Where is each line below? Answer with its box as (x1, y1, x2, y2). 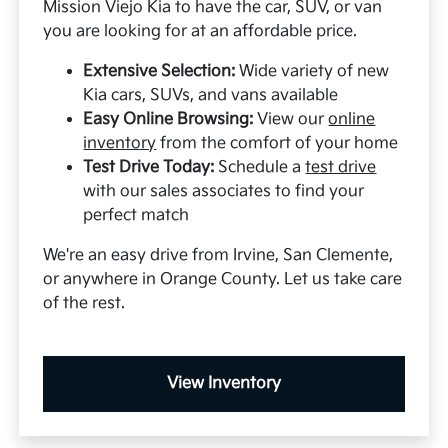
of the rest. (43, 293, 126, 313)
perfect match (83, 205, 190, 225)
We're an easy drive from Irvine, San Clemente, (43, 245, 394, 265)
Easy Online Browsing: (83, 109, 254, 129)
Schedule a (214, 157, 306, 177)
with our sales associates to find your (83, 181, 365, 201)
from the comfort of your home (156, 133, 399, 153)
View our (253, 109, 329, 129)
